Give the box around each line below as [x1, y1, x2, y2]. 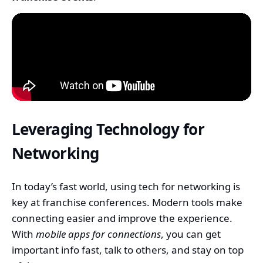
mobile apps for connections [36, 227, 161, 241]
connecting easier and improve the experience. [12, 211, 232, 225]
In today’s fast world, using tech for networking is [12, 179, 240, 193]
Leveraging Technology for [12, 119, 204, 140]
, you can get [161, 227, 221, 241]
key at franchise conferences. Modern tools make [12, 195, 242, 209]
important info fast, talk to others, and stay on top [12, 242, 244, 257]
